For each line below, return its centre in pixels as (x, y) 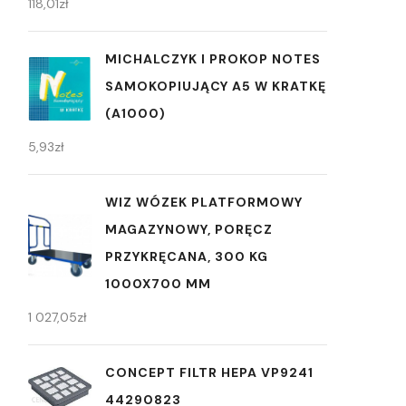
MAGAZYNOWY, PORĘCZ (189, 229)
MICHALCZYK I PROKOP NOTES (213, 59)
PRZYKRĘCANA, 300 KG (187, 256)
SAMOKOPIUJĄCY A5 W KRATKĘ (216, 86)
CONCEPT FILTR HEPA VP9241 (209, 372)
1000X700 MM (158, 284)
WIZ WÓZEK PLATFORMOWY (204, 202)
